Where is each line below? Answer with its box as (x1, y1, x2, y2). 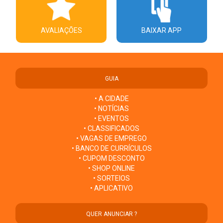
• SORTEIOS (93, 174, 130, 182)
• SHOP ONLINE (88, 164, 135, 172)
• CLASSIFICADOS (84, 124, 139, 132)
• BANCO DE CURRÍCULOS (71, 144, 152, 152)
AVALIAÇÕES (40, 26, 82, 34)
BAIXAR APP (141, 26, 182, 34)
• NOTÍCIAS (94, 104, 129, 112)
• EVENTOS (94, 114, 129, 122)
